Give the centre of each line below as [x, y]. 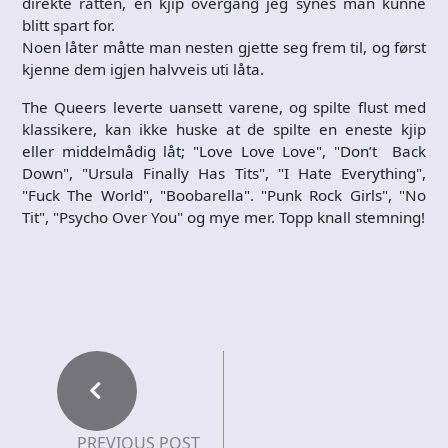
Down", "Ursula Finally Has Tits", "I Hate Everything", [224, 172]
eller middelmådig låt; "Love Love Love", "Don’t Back [224, 150]
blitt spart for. [68, 24]
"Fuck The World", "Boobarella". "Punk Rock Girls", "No [224, 194]
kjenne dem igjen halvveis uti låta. [143, 68]
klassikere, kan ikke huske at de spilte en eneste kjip [224, 128]
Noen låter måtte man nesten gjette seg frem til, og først [224, 46]
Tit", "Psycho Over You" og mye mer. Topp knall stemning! [223, 216]
